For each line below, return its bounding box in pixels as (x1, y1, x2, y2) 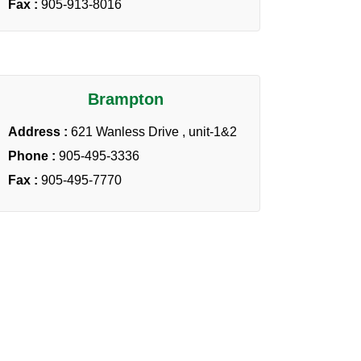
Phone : (8, 148, 59, 163)
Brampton (88, 89, 164, 108)
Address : (8, 124, 71, 139)
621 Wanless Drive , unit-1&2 (71, 124, 237, 139)
